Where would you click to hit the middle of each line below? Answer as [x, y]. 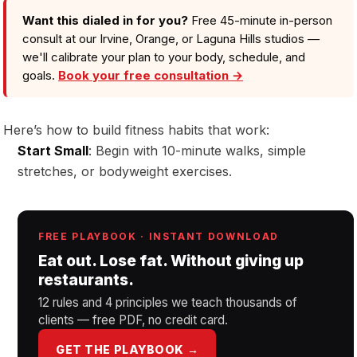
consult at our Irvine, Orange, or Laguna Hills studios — [171, 38]
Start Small [53, 150]
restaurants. [86, 279]
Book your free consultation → [151, 75]
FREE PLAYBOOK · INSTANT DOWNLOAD [159, 236]
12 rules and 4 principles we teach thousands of [168, 302]
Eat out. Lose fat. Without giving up [171, 260]
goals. [40, 75]
